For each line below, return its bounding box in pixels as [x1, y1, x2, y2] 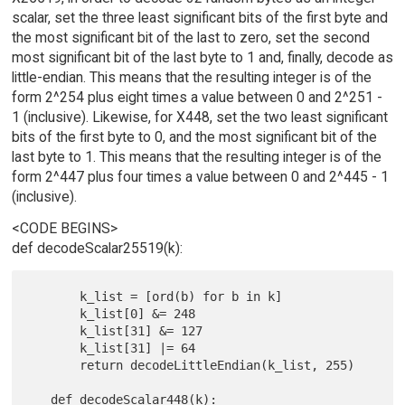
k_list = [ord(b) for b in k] [29, 288, 80, 304]
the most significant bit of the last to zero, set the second [11, 28, 370, 46]
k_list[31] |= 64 [29, 340, 80, 355]
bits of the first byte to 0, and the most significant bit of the [11, 127, 377, 146]
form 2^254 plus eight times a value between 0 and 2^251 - [11, 88, 382, 106]
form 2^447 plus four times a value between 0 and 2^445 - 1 [11, 167, 389, 185]
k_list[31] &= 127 [29, 323, 80, 338]
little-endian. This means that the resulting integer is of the [11, 68, 372, 86]
